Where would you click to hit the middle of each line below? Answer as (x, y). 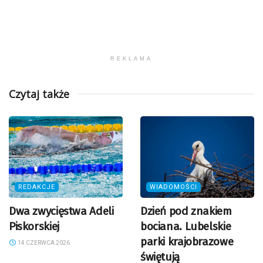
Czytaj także (39, 94)
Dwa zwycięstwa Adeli (61, 211)
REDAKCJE (37, 187)
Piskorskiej (34, 226)
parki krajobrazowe (187, 242)
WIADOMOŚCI (173, 187)
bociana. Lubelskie (186, 226)
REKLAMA (131, 59)
